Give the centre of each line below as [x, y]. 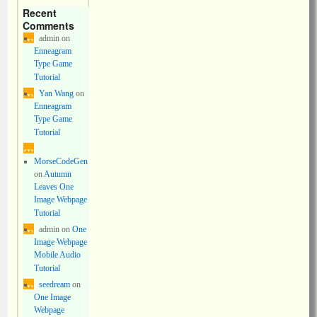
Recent [40, 13]
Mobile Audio [57, 255]
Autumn [57, 174]
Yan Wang [56, 93]
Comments [48, 25]
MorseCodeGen [60, 161]
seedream [54, 284]
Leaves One [53, 187]
